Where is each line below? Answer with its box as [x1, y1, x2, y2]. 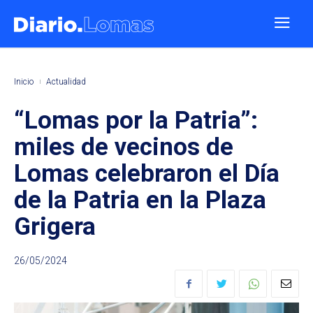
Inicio [14, 77, 34, 87]
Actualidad [46, 77, 86, 87]
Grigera [14, 212, 96, 241]
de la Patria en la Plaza [14, 186, 266, 214]
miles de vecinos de [14, 133, 233, 161]
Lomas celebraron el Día [14, 159, 279, 188]
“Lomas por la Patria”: [14, 106, 258, 135]
